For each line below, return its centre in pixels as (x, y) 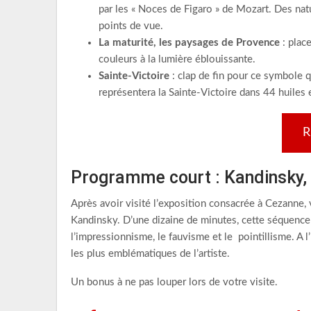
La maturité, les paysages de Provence (189, 43)
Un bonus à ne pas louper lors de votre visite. (174, 282)
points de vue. (131, 26)
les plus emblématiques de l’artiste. (150, 254)
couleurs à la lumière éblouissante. (177, 59)
